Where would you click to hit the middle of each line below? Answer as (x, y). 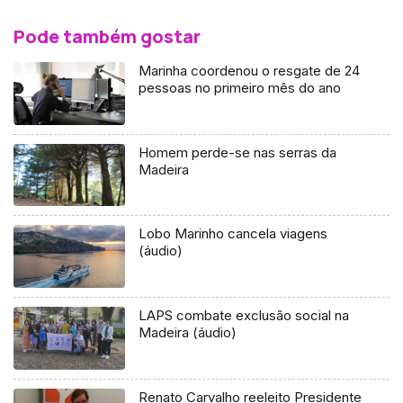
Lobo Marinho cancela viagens (233, 234)
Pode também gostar (107, 36)
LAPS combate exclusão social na (244, 316)
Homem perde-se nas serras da (238, 152)
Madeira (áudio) (188, 333)
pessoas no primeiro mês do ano (240, 87)
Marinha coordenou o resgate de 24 (250, 70)
